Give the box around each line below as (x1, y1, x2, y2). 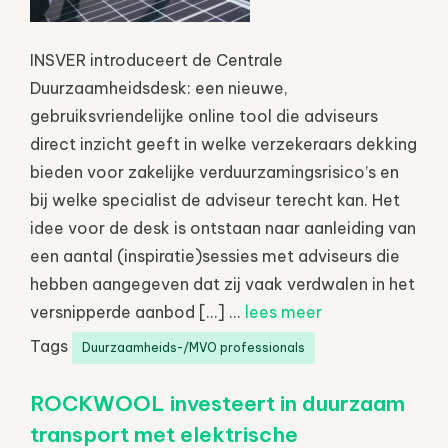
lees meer (245, 301, 322, 322)
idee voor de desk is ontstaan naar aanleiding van (30, 217, 416, 238)
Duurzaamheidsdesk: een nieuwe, (30, 77, 288, 98)
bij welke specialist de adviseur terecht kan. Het (30, 189, 400, 210)
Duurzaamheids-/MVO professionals (82, 339, 305, 355)
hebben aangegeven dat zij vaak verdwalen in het (30, 273, 415, 294)
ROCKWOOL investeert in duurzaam (30, 389, 405, 417)
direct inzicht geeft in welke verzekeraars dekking (30, 133, 417, 154)
